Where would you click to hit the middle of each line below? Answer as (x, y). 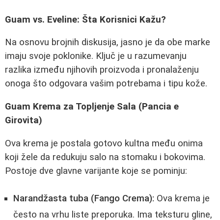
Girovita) (24, 120)
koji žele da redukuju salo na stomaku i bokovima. (105, 157)
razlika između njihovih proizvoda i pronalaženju (102, 70)
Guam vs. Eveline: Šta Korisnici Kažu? (85, 19)
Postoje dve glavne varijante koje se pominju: (96, 171)
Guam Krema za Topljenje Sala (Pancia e (92, 106)
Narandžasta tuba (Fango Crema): (84, 199)
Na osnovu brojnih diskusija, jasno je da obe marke (108, 42)
